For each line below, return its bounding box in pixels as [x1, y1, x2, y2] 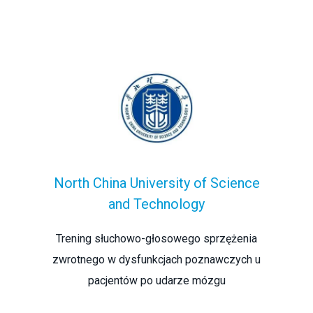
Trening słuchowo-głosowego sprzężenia [56, 231, 257, 245]
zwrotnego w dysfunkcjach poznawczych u [52, 252, 261, 266]
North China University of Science [53, 174, 260, 191]
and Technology [108, 195, 205, 212]
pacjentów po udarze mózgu [87, 273, 226, 287]
